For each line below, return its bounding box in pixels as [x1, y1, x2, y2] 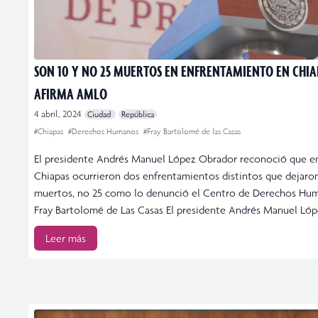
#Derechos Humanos [68, 126, 141, 136]
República [121, 109, 154, 119]
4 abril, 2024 [34, 107, 82, 120]
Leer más [45, 231, 86, 245]
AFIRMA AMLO [34, 83, 107, 103]
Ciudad [87, 109, 113, 119]
